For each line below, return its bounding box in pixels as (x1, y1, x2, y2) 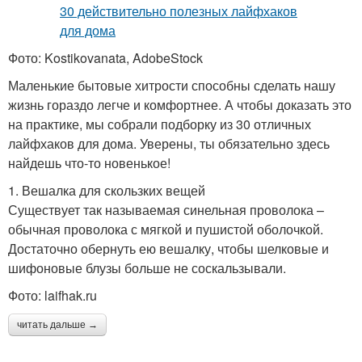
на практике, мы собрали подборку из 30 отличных (8, 115, 311, 133)
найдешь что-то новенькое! (8, 154, 170, 172)
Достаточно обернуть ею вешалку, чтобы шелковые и (8, 239, 329, 258)
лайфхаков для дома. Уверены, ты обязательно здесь (8, 134, 330, 153)
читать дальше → (17, 319, 98, 330)
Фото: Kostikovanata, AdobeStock (8, 48, 203, 67)
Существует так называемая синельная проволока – (8, 200, 324, 219)
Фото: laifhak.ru (8, 286, 97, 305)
